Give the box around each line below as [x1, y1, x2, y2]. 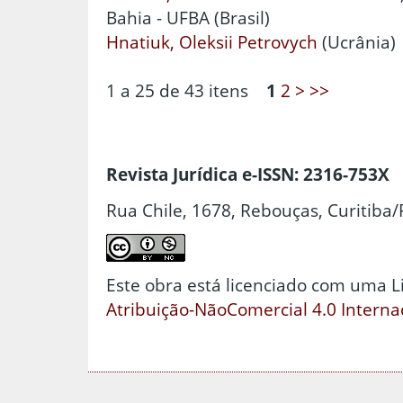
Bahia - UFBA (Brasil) [106, 4, 270, 30]
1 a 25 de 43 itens [106, 77, 266, 103]
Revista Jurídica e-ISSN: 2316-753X [106, 162, 390, 187]
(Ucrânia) [318, 29, 396, 54]
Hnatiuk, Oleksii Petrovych [106, 29, 318, 54]
